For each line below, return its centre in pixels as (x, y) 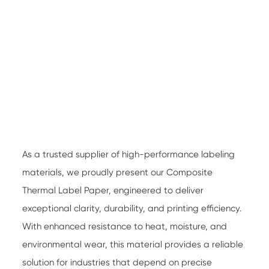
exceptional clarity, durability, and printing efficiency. (132, 208)
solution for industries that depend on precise (117, 262)
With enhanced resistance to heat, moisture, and (125, 226)
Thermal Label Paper (66, 190)
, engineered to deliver (156, 190)
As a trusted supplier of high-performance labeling (129, 154)
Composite (190, 172)
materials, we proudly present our (95, 172)
